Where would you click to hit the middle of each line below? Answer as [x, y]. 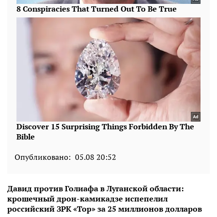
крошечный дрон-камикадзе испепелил [87, 199]
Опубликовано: [43, 157]
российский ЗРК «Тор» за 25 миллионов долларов [105, 209]
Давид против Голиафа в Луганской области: [95, 189]
